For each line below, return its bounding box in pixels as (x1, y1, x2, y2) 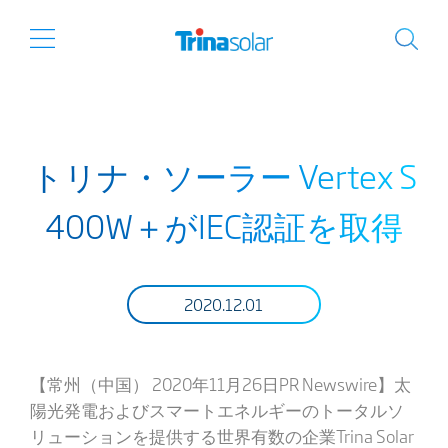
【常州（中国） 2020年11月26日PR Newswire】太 (29, 371, 411, 396)
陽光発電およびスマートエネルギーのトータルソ (29, 397, 404, 422)
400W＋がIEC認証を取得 (44, 201, 403, 249)
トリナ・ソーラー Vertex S (30, 151, 417, 199)
